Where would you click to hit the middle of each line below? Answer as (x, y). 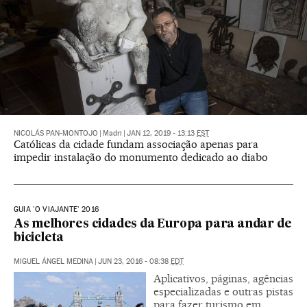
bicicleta (39, 238)
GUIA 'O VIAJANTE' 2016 (56, 210)
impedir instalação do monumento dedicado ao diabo (141, 158)
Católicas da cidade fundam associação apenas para (136, 145)
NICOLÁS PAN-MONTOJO (56, 134)
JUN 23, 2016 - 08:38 (134, 262)
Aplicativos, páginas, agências (223, 279)
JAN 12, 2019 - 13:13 (162, 134)
